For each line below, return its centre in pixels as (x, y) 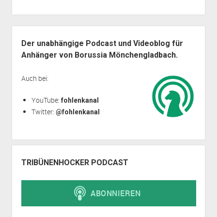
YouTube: (46, 100)
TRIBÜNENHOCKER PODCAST (75, 163)
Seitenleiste (34, 31)
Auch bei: (35, 78)
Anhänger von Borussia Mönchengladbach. (99, 55)
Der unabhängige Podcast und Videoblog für (102, 43)
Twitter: (43, 112)
